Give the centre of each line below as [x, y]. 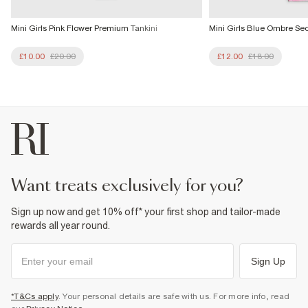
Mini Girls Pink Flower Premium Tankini [84, 28]
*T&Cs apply [35, 296]
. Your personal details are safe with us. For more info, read [174, 296]
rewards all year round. [60, 225]
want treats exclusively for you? [135, 186]
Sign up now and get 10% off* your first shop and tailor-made [146, 211]
